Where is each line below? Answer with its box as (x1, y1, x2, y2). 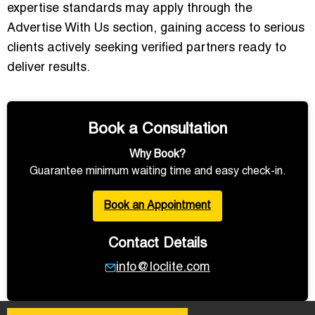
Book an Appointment (104, 201, 211, 212)
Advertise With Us (7, 22, 109, 35)
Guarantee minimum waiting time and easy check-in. (29, 167, 286, 177)
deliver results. (7, 62, 90, 75)
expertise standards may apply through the (7, 3, 252, 15)
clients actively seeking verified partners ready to (7, 42, 286, 55)
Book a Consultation (88, 122, 227, 138)
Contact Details (108, 238, 207, 251)
